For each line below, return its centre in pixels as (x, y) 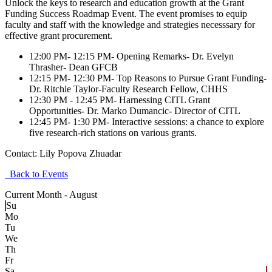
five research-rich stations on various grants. (114, 132)
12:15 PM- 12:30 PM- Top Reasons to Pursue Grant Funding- (148, 78)
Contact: (22, 153)
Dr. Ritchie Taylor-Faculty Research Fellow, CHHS (128, 89)
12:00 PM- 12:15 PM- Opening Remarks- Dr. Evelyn (131, 56)
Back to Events (36, 174)
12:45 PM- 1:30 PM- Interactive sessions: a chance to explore (147, 121)
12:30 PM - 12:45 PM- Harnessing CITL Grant (120, 100)
